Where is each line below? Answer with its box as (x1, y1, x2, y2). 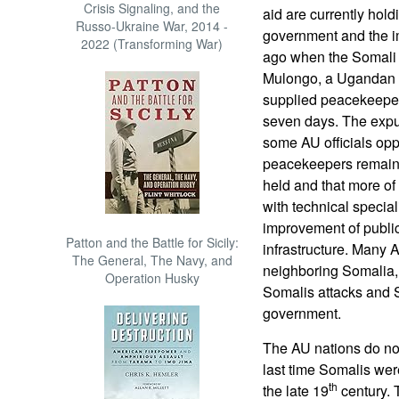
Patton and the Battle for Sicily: (65, 233, 239, 251)
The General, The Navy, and (71, 251, 232, 269)
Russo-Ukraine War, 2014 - (76, 17, 229, 35)
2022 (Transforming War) (81, 35, 224, 53)
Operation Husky (104, 269, 199, 287)
